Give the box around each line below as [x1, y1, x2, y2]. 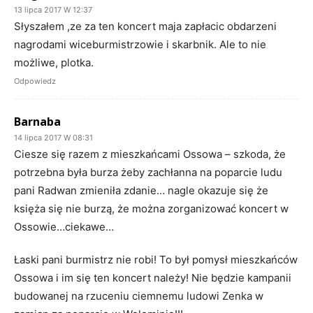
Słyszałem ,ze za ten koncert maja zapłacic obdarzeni [14, 19, 277, 33]
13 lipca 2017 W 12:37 [14, 4, 92, 15]
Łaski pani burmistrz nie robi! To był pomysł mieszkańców [14, 252, 298, 266]
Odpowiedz [14, 75, 56, 86]
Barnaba [14, 113, 61, 129]
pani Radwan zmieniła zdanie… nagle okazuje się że [14, 183, 268, 197]
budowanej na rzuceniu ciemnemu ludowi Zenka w [14, 289, 263, 303]
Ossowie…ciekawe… [14, 219, 114, 233]
